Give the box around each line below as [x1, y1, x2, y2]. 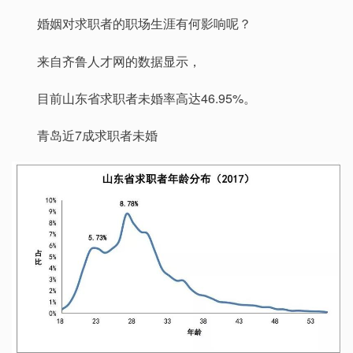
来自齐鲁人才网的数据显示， [37, 51, 201, 70]
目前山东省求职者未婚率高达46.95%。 [37, 88, 256, 107]
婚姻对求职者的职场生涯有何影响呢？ [37, 14, 251, 33]
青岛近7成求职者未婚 [37, 126, 158, 145]
